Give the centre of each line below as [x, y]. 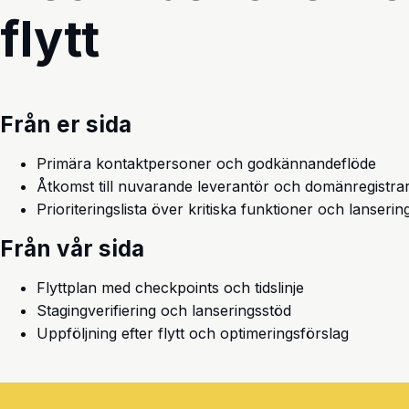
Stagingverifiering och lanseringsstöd [164, 311]
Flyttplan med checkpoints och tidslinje [170, 288]
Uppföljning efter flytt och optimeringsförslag [193, 334]
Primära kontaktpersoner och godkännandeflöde [206, 164]
